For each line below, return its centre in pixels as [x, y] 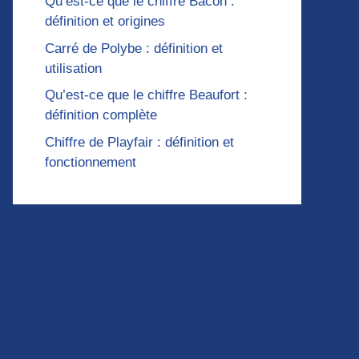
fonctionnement [91, 162]
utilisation [73, 68]
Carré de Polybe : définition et [134, 48]
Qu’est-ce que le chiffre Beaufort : [146, 95]
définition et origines [105, 22]
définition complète [101, 115]
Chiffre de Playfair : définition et [139, 142]
